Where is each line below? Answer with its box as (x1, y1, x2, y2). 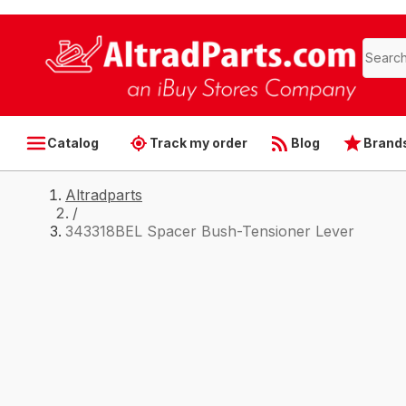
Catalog (47, 135, 99, 150)
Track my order (150, 135, 247, 150)
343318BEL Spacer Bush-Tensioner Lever (65, 222, 354, 240)
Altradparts (65, 186, 142, 204)
